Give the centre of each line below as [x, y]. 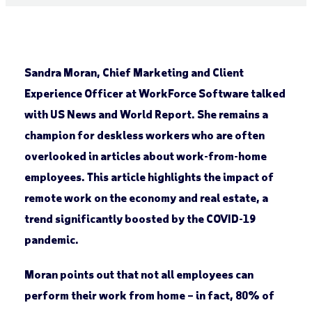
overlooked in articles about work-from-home [145, 156]
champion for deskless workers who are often [144, 135]
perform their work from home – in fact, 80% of [149, 295]
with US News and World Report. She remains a [146, 114]
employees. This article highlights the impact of [149, 177]
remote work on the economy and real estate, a [146, 198]
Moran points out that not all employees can [139, 274]
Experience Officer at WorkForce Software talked [155, 93]
